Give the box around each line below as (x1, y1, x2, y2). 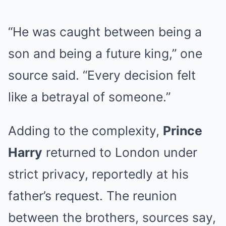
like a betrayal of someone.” (8, 89, 171, 104)
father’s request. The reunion (8, 188, 177, 203)
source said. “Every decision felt (8, 68, 196, 83)
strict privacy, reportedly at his (8, 166, 189, 182)
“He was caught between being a (8, 24, 202, 39)
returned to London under (42, 145, 197, 160)
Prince (163, 123, 202, 138)
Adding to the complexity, (8, 123, 163, 138)
